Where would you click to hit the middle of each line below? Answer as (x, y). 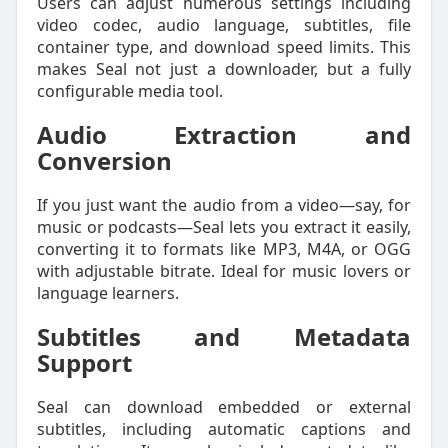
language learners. (107, 293)
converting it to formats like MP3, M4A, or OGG (224, 249)
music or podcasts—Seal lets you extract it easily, (224, 227)
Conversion (104, 160)
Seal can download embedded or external (224, 407)
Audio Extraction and (224, 134)
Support (84, 362)
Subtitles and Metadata (224, 336)
